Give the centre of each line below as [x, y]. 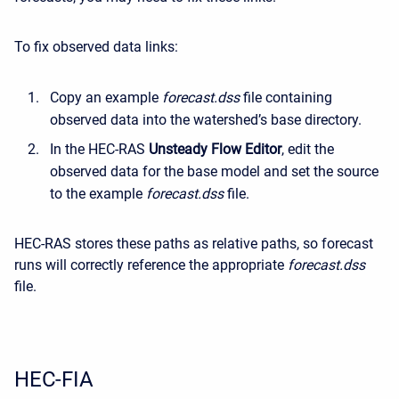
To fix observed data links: [96, 47]
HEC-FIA [54, 380]
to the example [98, 194]
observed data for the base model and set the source [214, 172]
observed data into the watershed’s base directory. [206, 120]
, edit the [308, 150]
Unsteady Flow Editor [215, 150]
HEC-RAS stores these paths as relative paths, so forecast [194, 244]
